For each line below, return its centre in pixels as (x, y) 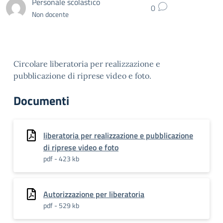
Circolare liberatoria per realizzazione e (87, 64)
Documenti (41, 101)
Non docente (50, 14)
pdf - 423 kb (61, 159)
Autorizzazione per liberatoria (94, 194)
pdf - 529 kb (61, 205)
